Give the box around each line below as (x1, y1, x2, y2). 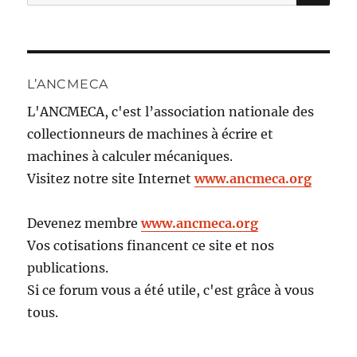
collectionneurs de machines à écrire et (27, 126, 274, 142)
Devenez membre (27, 215, 142, 231)
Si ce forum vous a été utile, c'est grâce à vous (27, 282, 315, 298)
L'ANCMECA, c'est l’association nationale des (27, 104, 315, 120)
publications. (27, 260, 109, 276)
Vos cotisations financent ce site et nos (27, 237, 275, 253)
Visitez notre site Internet (27, 171, 195, 186)
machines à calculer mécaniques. (27, 148, 233, 164)
